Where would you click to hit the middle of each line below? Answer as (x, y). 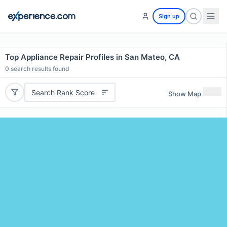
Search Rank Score (63, 92)
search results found (39, 69)
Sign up (169, 16)
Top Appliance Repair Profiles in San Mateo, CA (92, 57)
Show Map (185, 93)
